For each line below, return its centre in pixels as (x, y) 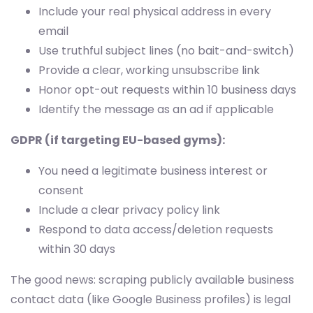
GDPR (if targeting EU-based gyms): (118, 140)
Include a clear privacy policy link (129, 210)
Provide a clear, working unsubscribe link (149, 71)
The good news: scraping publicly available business (152, 280)
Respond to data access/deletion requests (156, 230)
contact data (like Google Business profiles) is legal (151, 300)
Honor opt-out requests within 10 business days (167, 90)
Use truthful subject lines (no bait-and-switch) (166, 51)
